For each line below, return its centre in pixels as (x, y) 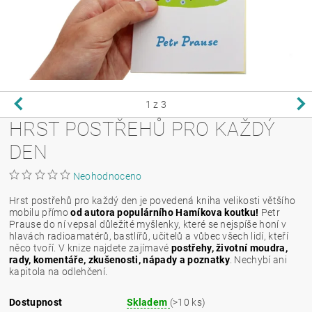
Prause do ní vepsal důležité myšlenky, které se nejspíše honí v (148, 224)
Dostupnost (36, 302)
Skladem (148, 302)
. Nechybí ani (258, 259)
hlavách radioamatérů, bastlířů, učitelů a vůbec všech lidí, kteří (149, 236)
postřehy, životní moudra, (229, 248)
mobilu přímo (40, 212)
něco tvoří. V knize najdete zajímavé (90, 248)
